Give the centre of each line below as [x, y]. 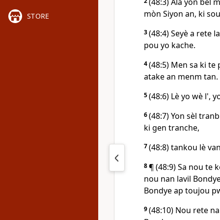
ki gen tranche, [172, 128]
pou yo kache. [170, 45]
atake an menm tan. [181, 77]
